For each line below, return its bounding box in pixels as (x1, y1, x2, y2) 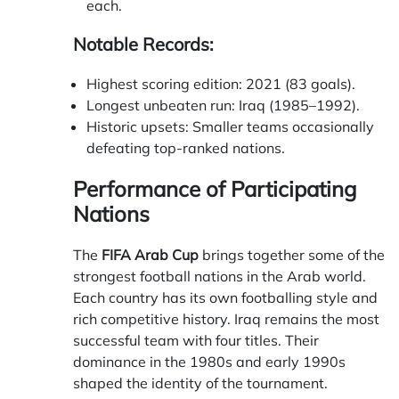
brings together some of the (199, 246, 385, 265)
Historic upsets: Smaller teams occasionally (86, 118, 374, 136)
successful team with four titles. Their (73, 331, 319, 350)
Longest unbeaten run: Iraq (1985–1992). (86, 96, 360, 115)
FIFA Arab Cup (102, 246, 199, 265)
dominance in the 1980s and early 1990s (73, 353, 346, 371)
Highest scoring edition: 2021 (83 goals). (86, 75, 355, 94)
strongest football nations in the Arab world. (73, 267, 366, 286)
